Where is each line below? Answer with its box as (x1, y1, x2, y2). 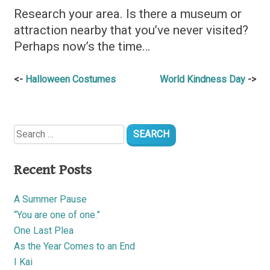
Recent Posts (14, 161, 92, 178)
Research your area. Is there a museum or (14, 6, 242, 21)
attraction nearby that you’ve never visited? (14, 22, 248, 37)
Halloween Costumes (25, 73, 116, 85)
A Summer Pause (14, 193, 87, 205)
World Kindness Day (160, 73, 245, 85)
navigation (13, 92, 77, 109)
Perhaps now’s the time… (14, 39, 150, 54)
